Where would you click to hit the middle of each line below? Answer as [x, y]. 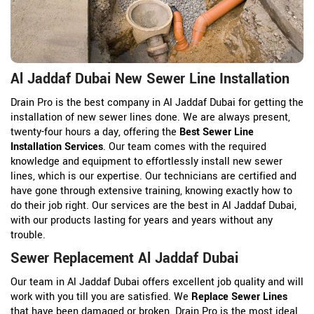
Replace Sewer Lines [239, 296]
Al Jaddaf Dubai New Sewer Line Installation [150, 78]
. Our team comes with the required [185, 146]
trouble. [28, 235]
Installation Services [57, 146]
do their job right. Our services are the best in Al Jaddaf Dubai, [153, 205]
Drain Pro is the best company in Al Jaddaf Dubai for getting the [157, 102]
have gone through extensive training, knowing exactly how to [151, 191]
